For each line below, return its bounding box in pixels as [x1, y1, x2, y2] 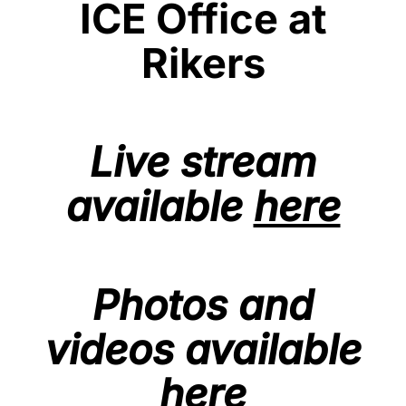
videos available [44, 324, 362, 375]
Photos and [92, 280, 314, 331]
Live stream [90, 137, 316, 188]
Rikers [140, 37, 266, 88]
